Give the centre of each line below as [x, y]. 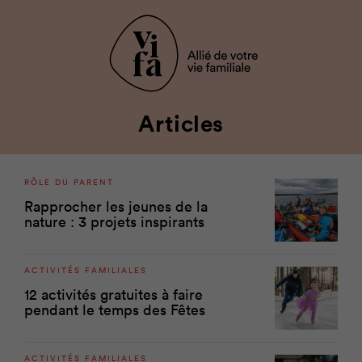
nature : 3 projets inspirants [115, 222]
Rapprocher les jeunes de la [116, 206]
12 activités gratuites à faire [114, 295]
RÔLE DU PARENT [69, 182]
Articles [189, 124]
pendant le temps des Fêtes [115, 310]
